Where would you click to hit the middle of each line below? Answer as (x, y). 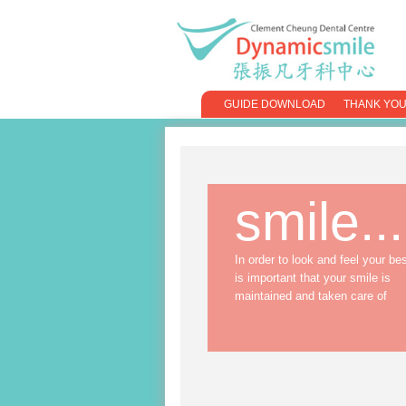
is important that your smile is (313, 278)
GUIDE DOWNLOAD (275, 104)
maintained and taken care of (311, 296)
